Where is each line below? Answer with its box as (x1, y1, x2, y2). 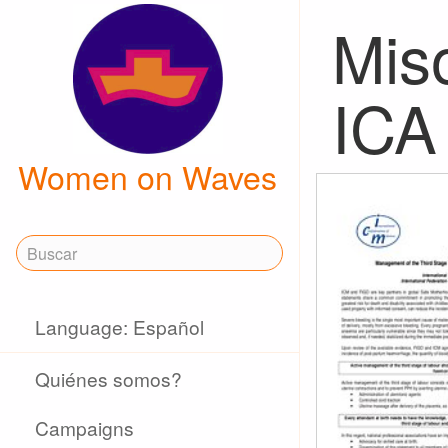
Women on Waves (18, 153, 277, 199)
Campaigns (35, 414, 135, 441)
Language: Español (35, 313, 205, 340)
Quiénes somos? (35, 365, 183, 392)
